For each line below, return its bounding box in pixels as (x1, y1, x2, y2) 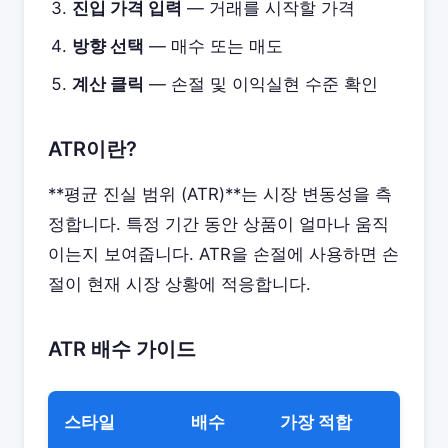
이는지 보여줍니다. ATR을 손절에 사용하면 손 (48, 244, 399, 264)
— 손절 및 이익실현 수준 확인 (144, 74, 378, 94)
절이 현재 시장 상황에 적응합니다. (48, 274, 311, 294)
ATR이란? (48, 137, 137, 161)
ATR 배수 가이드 (48, 337, 196, 361)
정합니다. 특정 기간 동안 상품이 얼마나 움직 (48, 214, 389, 234)
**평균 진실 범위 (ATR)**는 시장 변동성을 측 (48, 184, 392, 204)
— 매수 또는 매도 (144, 36, 283, 56)
